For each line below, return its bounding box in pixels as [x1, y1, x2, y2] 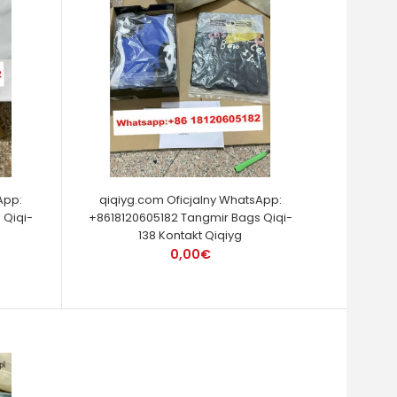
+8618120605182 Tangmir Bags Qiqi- [88, 208, 292, 226]
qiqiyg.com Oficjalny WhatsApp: [98, 191, 282, 208]
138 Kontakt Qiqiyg [138, 226, 243, 244]
